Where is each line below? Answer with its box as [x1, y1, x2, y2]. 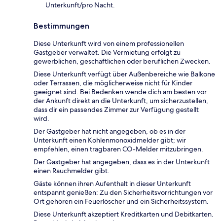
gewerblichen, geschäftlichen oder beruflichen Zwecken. [34, 57, 211, 66]
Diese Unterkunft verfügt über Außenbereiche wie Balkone [34, 70, 215, 79]
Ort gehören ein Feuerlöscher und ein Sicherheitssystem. [34, 197, 209, 206]
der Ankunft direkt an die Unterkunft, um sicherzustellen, [34, 96, 208, 106]
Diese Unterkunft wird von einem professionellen [34, 39, 184, 48]
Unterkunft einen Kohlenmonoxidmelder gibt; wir [34, 136, 186, 145]
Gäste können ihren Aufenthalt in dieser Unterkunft [34, 179, 191, 188]
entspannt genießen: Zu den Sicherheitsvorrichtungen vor [34, 188, 213, 197]
